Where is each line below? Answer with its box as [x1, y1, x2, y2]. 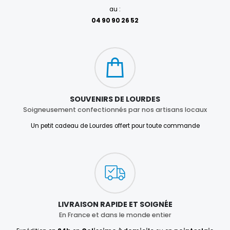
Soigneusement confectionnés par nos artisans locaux [23, 105, 207, 114]
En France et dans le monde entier [59, 210, 171, 220]
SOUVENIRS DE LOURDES [70, 93, 160, 104]
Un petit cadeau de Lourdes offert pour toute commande [30, 122, 200, 130]
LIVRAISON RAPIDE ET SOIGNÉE [57, 199, 172, 209]
